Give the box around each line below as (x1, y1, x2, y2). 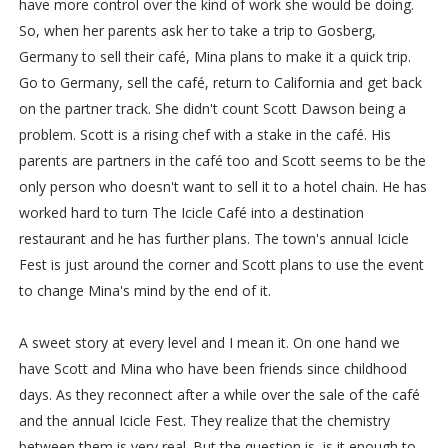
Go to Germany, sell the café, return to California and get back (18, 73, 422, 93)
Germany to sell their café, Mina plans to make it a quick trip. (18, 47, 411, 67)
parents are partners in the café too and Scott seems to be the (18, 151, 426, 171)
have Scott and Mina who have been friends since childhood (18, 359, 407, 379)
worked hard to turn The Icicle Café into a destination (18, 203, 364, 223)
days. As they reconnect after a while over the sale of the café (18, 385, 420, 405)
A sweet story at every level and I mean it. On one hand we (18, 333, 400, 353)
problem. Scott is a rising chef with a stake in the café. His (18, 125, 391, 145)
